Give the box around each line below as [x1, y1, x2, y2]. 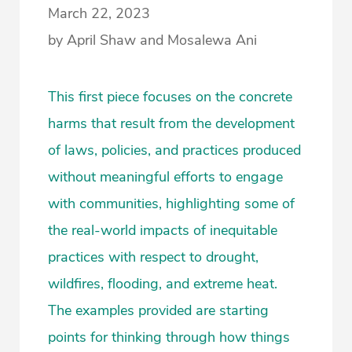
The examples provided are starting [48, 301, 269, 321]
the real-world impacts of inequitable [48, 221, 277, 240]
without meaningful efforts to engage [48, 167, 283, 187]
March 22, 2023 [48, 4, 150, 24]
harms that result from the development [48, 114, 295, 134]
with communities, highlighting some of [48, 194, 295, 214]
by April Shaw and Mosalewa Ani [48, 31, 257, 50]
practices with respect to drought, [48, 247, 258, 267]
